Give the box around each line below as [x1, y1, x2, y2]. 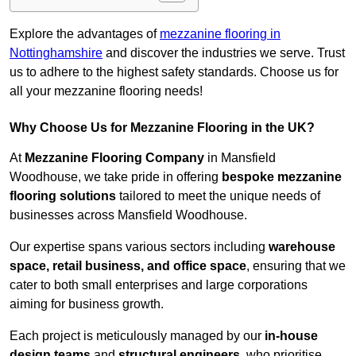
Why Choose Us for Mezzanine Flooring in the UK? [10, 121, 315, 135]
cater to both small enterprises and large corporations [10, 278, 308, 292]
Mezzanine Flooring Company [25, 151, 204, 165]
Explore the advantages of [10, 27, 160, 41]
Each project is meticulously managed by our [10, 329, 265, 343]
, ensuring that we [246, 259, 346, 273]
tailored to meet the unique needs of [116, 189, 320, 203]
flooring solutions [10, 189, 116, 203]
